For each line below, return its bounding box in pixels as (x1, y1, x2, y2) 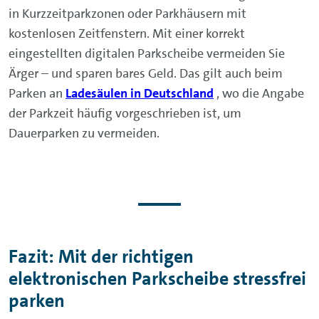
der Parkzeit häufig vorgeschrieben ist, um (9, 105, 241, 122)
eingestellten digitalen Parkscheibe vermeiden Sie (9, 45, 285, 62)
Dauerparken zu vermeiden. (9, 125, 159, 142)
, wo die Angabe (214, 85, 304, 102)
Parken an (9, 85, 66, 102)
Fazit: (9, 245, 58, 268)
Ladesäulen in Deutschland (66, 85, 214, 102)
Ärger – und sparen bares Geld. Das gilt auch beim (9, 65, 283, 82)
